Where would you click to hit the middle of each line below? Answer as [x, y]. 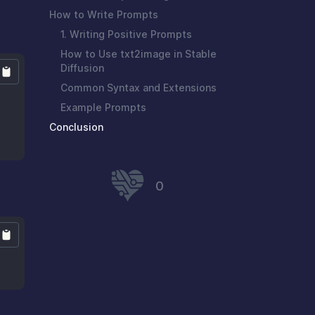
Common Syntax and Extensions [139, 88]
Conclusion [76, 127]
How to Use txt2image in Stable [139, 54]
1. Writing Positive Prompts [126, 34]
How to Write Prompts [104, 15]
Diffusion [82, 68]
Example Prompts [103, 108]
